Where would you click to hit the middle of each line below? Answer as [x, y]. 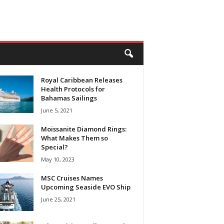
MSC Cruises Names [72, 178]
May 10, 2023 [57, 159]
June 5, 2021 [56, 110]
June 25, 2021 [58, 199]
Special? [54, 147]
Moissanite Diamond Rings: [83, 129]
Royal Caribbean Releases [81, 80]
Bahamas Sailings [69, 98]
